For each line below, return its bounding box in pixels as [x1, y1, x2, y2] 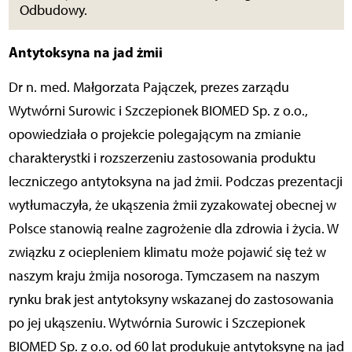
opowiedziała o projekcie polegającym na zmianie [8, 125, 301, 143]
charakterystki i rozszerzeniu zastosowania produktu [8, 148, 316, 167]
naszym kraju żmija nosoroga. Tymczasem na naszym [8, 266, 320, 284]
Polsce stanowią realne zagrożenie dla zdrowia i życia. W [8, 219, 339, 237]
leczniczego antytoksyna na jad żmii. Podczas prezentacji [8, 172, 343, 190]
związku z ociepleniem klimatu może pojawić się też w [8, 243, 326, 261]
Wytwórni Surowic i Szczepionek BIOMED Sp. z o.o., [8, 101, 308, 119]
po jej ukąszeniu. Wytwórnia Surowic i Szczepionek [8, 313, 305, 332]
